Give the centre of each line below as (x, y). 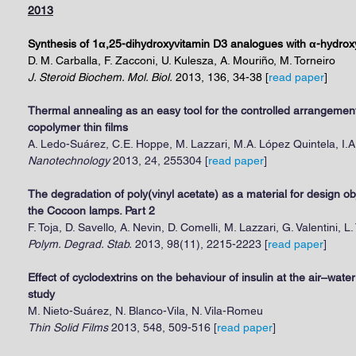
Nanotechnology (69, 161)
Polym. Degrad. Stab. (80, 244)
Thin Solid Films (68, 327)
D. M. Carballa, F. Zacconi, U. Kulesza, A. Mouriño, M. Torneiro (182, 60)
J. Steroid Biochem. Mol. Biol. (100, 77)
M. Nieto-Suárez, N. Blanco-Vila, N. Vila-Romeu (145, 311)
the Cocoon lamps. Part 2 (91, 211)
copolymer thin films (78, 127)
